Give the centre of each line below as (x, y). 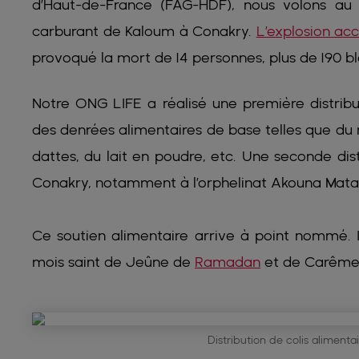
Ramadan (228, 261)
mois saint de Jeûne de (113, 261)
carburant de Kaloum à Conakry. (144, 30)
